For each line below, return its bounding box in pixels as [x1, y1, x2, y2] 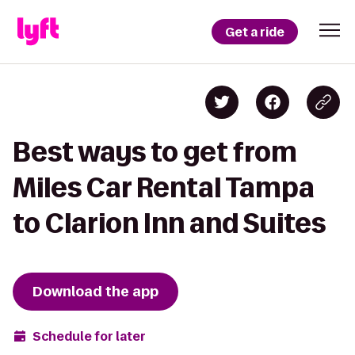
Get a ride [225, 23, 284, 40]
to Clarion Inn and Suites [13, 208, 326, 238]
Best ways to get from [13, 137, 297, 166]
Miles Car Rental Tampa [13, 173, 315, 202]
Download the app [32, 282, 158, 301]
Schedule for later [32, 327, 146, 345]
